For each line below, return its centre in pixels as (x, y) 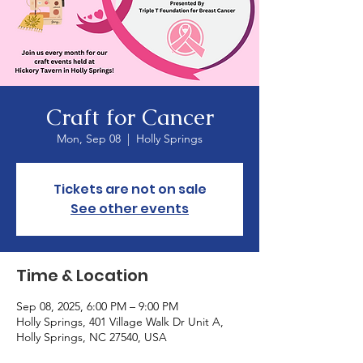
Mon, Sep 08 (89, 139)
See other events (130, 209)
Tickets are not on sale (130, 189)
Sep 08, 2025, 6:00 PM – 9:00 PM (97, 306)
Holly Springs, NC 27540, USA (92, 337)
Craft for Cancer (130, 117)
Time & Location (82, 275)
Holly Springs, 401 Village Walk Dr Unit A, (120, 322)
